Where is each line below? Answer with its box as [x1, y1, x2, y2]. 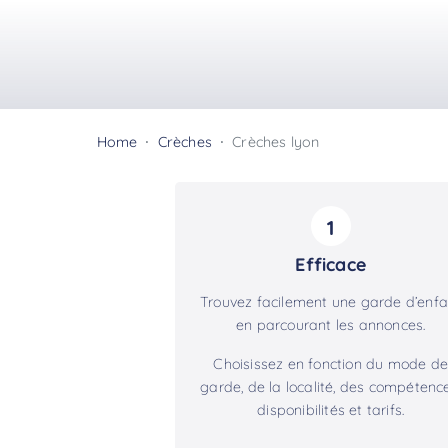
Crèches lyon [232, 132, 320, 151]
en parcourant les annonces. [235, 315, 426, 334]
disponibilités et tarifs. [257, 400, 405, 419]
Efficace [295, 252, 366, 276]
